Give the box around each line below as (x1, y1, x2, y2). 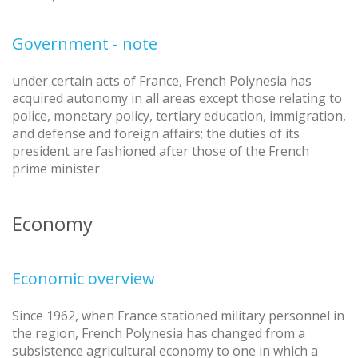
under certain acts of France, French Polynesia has (12, 71, 312, 89)
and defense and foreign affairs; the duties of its (12, 124, 300, 142)
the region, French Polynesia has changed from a (12, 324, 305, 342)
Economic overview (12, 267, 155, 289)
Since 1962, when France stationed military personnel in (12, 306, 344, 324)
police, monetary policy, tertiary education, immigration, (12, 106, 346, 125)
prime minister (12, 159, 100, 177)
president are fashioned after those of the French (12, 141, 309, 160)
